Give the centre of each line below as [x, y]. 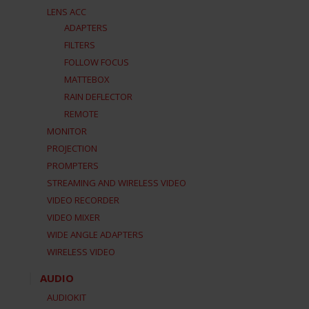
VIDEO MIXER [74, 217]
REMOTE [82, 114]
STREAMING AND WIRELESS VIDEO [117, 183]
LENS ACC [67, 12]
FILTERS [80, 45]
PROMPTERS [73, 166]
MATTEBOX [87, 79]
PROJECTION [72, 148]
